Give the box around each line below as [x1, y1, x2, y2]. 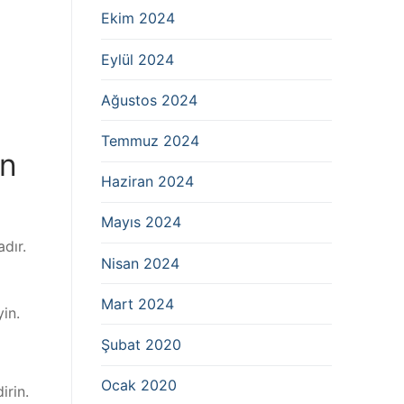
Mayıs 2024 [101, 213, 181, 232]
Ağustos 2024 [101, 90, 197, 109]
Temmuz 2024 [101, 131, 199, 150]
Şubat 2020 [101, 335, 181, 353]
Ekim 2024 [101, 9, 175, 28]
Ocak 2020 [101, 376, 177, 395]
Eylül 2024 [101, 50, 174, 69]
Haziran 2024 [101, 172, 194, 191]
